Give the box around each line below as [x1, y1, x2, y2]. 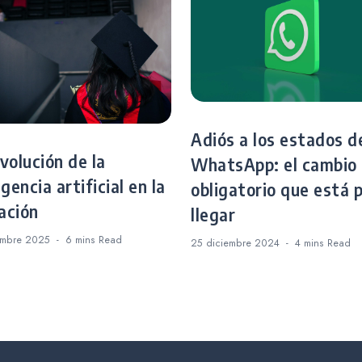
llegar [191, 204, 235, 226]
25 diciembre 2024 [191, 235, 280, 250]
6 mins [65, 233, 99, 248]
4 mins [295, 235, 327, 250]
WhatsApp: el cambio [191, 154, 357, 176]
